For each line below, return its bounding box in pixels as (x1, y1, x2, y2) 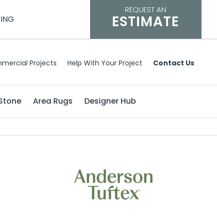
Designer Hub (84, 95, 136, 107)
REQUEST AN (125, 4, 167, 15)
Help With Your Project (67, 58, 143, 68)
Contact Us (153, 58, 195, 68)
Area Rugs (33, 95, 73, 107)
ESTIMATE (112, 12, 180, 31)
